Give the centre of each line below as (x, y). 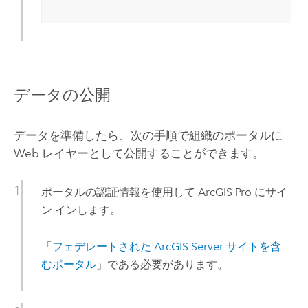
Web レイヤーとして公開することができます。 (139, 154)
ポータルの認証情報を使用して (119, 192)
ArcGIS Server (188, 246)
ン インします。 (81, 210)
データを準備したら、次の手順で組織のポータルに (148, 136)
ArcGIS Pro (224, 192)
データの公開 (62, 95)
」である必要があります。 (162, 264)
